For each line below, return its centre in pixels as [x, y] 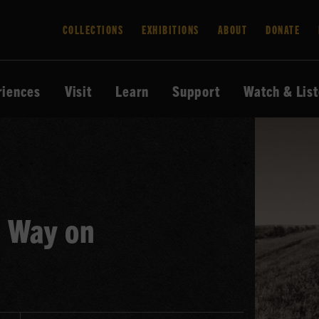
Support [196, 91]
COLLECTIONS [93, 29]
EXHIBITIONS [171, 29]
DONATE [283, 29]
